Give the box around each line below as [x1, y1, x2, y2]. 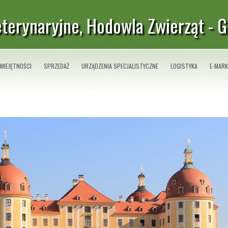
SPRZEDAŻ [44, 62, 69, 70]
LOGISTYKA [170, 62, 197, 70]
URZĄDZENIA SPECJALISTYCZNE [81, 62, 158, 70]
